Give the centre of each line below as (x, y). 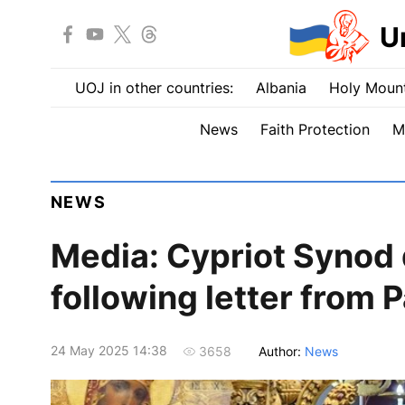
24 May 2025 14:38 (108, 351)
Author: (281, 351)
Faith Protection (315, 129)
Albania (281, 88)
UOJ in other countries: (154, 88)
